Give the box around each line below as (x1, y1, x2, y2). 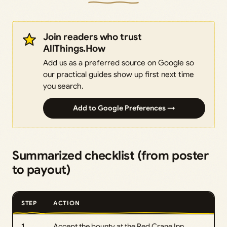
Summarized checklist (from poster (12, 148, 209, 164)
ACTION (53, 199, 80, 207)
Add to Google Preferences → (73, 103, 175, 113)
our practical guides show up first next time (43, 69, 194, 80)
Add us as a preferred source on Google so (43, 58, 194, 68)
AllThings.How (43, 43, 105, 55)
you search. (43, 81, 84, 91)
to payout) (12, 162, 71, 178)
